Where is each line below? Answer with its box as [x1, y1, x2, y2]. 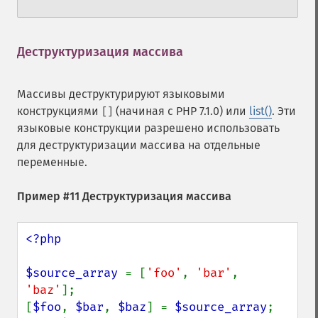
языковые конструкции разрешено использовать [17, 121, 280, 135]
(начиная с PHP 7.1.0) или [113, 104, 249, 118]
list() [249, 104, 272, 118]
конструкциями [17, 104, 102, 118]
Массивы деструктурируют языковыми [17, 87, 225, 101]
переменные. [17, 155, 87, 169]
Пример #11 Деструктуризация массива [17, 190, 231, 203]
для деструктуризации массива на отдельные [17, 138, 261, 152]
